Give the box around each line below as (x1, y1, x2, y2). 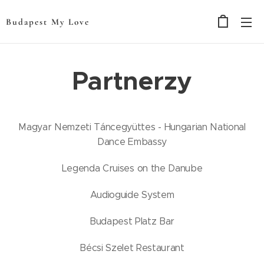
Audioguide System (90, 189, 174, 200)
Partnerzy (71, 65, 193, 97)
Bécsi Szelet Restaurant (80, 242, 184, 253)
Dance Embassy (97, 136, 167, 147)
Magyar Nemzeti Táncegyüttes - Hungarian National (18, 121, 246, 133)
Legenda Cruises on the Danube (61, 163, 203, 174)
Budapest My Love (6, 16, 90, 27)
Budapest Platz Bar (89, 216, 175, 227)
